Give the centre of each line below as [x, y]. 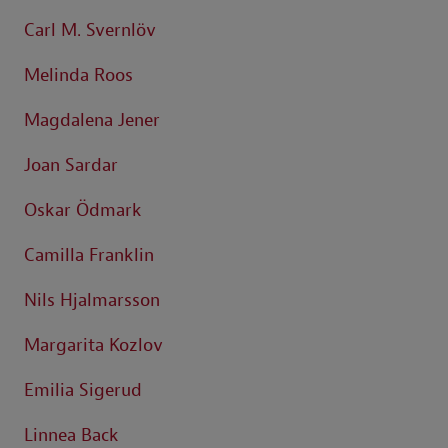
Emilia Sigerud [83, 391]
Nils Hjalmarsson [92, 301]
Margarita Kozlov [93, 346]
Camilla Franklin [89, 256]
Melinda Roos [78, 76]
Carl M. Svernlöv [90, 31]
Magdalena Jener [92, 121]
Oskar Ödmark [83, 211]
